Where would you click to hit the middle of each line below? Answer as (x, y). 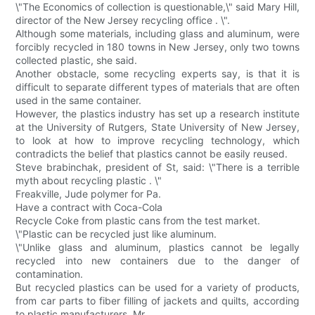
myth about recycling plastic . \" (89, 181)
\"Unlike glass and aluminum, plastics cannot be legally (157, 247)
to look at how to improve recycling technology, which (157, 141)
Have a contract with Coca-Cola (89, 207)
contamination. (50, 274)
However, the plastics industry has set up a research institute (157, 114)
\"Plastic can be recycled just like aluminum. (116, 234)
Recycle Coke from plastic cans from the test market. (138, 221)
